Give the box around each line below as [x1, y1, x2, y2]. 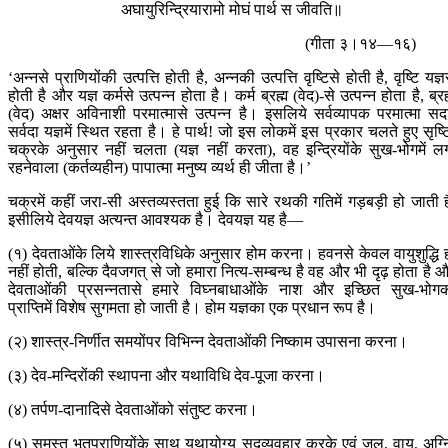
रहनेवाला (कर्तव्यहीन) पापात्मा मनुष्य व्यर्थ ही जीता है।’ [8, 159, 311, 177]
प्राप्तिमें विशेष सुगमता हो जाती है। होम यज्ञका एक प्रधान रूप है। [8, 299, 376, 317]
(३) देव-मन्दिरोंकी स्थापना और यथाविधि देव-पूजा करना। [8, 367, 325, 385]
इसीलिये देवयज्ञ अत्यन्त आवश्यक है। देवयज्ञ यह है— [8, 211, 303, 229]
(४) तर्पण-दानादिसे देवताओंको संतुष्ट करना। [8, 401, 258, 419]
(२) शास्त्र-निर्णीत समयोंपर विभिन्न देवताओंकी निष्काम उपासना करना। [8, 333, 408, 351]
